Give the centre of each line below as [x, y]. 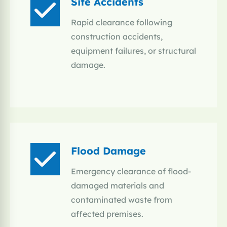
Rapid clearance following [122, 23]
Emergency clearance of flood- [131, 172]
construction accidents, [117, 37]
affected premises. [107, 214]
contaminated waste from [122, 200]
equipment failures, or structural [134, 51]
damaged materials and [118, 186]
